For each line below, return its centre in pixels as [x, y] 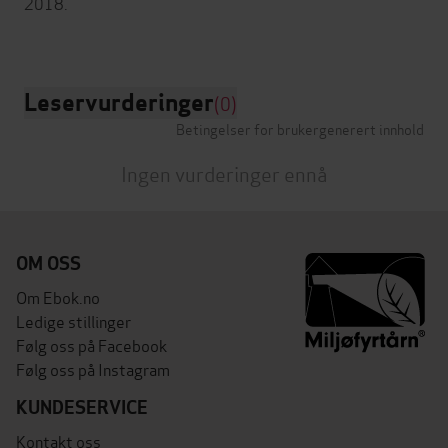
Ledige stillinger [73, 320]
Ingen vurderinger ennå [224, 172]
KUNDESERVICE [82, 407]
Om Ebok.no [58, 296]
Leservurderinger [119, 102]
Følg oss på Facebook [91, 344]
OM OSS [48, 263]
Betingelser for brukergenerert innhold [300, 128]
